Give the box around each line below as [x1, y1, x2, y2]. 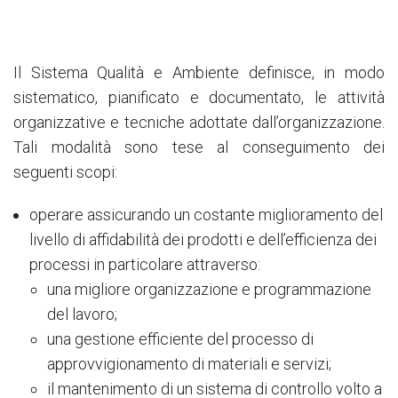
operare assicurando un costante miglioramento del [28, 204, 383, 224]
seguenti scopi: [13, 162, 117, 181]
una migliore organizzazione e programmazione [46, 279, 371, 298]
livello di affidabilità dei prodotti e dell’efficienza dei [28, 229, 377, 249]
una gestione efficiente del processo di [46, 329, 314, 348]
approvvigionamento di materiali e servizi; [46, 354, 331, 373]
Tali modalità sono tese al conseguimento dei [13, 137, 385, 156]
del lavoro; [46, 304, 117, 323]
